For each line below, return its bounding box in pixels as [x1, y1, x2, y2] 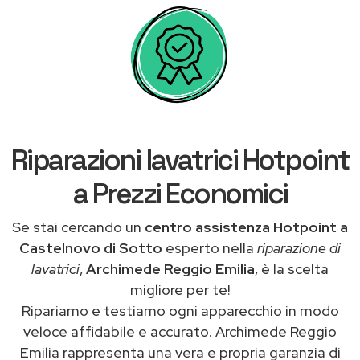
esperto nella [162, 238, 257, 257]
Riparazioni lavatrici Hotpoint [10, 141, 350, 178]
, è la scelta [255, 259, 329, 278]
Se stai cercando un [12, 217, 145, 236]
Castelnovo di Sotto [19, 238, 162, 257]
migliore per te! [130, 280, 230, 299]
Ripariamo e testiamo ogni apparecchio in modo [21, 301, 339, 320]
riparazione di [257, 238, 341, 257]
